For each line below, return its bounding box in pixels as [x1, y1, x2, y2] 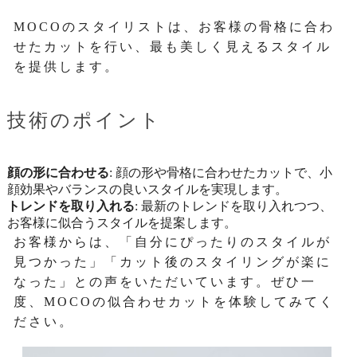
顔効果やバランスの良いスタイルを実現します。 [6, 182, 288, 196]
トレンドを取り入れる [6, 199, 135, 213]
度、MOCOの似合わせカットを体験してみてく [14, 295, 335, 308]
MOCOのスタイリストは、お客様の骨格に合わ [14, 20, 335, 33]
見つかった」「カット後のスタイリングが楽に [14, 255, 332, 269]
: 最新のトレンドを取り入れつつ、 [134, 199, 332, 213]
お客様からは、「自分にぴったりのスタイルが [14, 235, 332, 249]
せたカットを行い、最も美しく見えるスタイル [14, 40, 332, 53]
